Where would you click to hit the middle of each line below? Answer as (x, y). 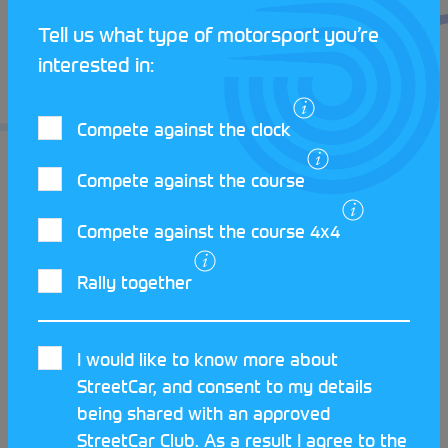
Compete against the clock (184, 129)
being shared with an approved (203, 413)
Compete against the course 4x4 (208, 231)
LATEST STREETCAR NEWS (191, 330)
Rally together (134, 282)
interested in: (96, 64)
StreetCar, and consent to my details (224, 386)
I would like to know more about (207, 359)
